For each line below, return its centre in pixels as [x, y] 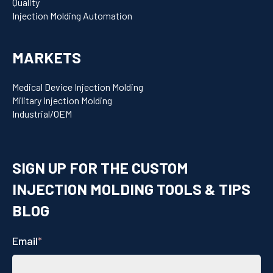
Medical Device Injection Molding [78, 87]
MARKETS [47, 57]
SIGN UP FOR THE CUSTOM [100, 167]
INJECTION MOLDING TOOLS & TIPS [131, 189]
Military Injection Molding [62, 100]
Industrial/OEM [42, 113]
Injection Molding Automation [72, 15]
